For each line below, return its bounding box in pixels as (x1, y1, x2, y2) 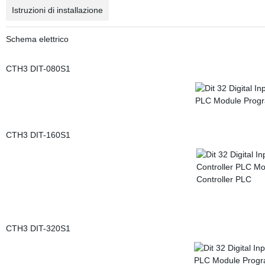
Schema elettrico (5, 34, 69, 44)
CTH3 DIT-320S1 (5, 224, 70, 233)
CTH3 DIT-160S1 (5, 130, 70, 140)
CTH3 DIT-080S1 (5, 64, 70, 73)
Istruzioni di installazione (11, 5, 103, 15)
